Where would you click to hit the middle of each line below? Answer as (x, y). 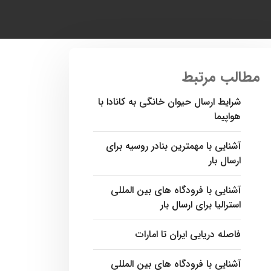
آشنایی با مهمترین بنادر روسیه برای (173, 146)
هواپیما (227, 116)
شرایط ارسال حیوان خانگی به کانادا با (169, 102)
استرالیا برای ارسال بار (201, 205)
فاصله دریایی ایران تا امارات (188, 234)
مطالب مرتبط (221, 77)
